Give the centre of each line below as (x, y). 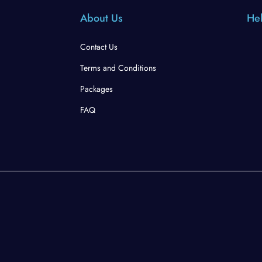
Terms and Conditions (118, 68)
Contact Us (99, 47)
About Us (101, 18)
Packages (96, 89)
